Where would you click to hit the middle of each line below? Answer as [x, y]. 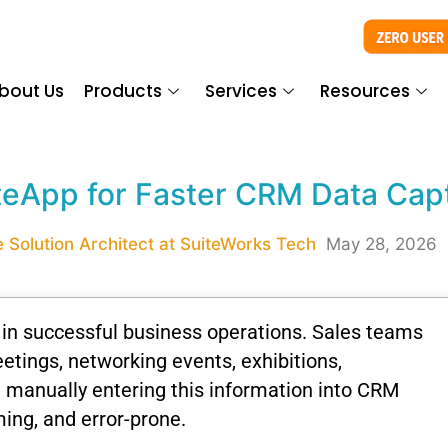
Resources [365, 91]
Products [123, 91]
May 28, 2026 [381, 243]
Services [241, 91]
